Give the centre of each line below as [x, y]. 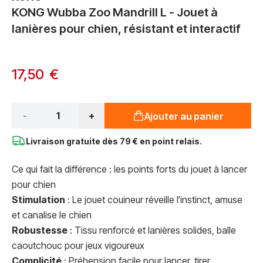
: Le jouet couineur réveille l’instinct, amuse [154, 200]
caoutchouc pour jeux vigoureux [78, 245]
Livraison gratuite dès [73, 141]
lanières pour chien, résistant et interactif [126, 29]
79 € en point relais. [161, 141]
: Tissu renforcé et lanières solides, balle [152, 230]
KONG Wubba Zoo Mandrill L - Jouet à [115, 12]
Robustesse [40, 230]
